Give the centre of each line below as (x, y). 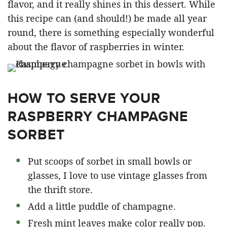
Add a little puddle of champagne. (102, 206)
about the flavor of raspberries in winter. (96, 47)
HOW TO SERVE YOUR (84, 98)
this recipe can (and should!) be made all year (107, 18)
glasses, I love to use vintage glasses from (118, 175)
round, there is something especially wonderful (111, 32)
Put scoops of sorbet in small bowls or (110, 161)
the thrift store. (60, 190)
